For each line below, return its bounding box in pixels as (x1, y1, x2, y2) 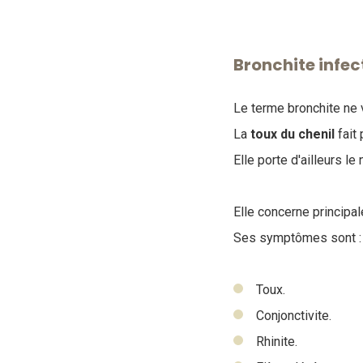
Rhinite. (256, 334, 297, 349)
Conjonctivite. (256, 308, 331, 323)
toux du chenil (247, 126, 335, 142)
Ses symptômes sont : (233, 230, 361, 246)
